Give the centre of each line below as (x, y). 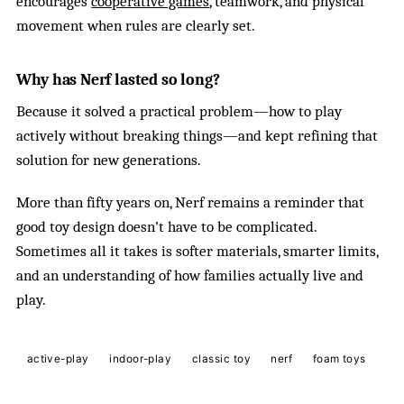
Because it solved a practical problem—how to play (179, 112)
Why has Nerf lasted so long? (118, 80)
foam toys (339, 359)
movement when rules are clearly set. (136, 26)
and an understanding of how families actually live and (190, 275)
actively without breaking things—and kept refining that (197, 136)
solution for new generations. (109, 161)
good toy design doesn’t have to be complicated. (167, 226)
